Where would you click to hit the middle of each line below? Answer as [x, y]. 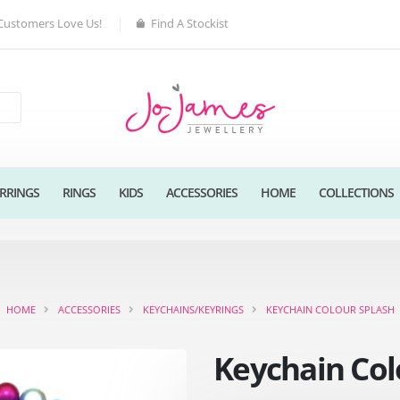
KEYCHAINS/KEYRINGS [193, 309]
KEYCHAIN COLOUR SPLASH [330, 309]
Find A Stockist [190, 24]
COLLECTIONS [356, 192]
